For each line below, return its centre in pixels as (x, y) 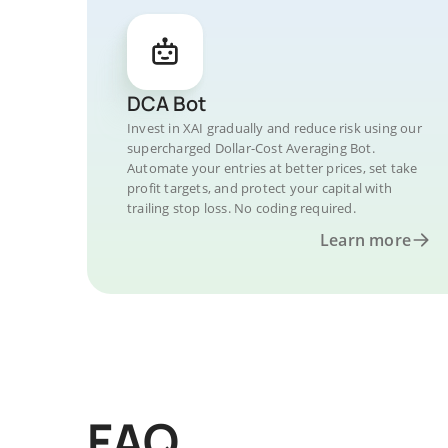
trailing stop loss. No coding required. (241, 208)
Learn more (365, 240)
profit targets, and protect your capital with (259, 188)
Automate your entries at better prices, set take (272, 168)
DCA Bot (166, 103)
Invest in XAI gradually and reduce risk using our (274, 128)
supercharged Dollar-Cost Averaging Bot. (251, 148)
